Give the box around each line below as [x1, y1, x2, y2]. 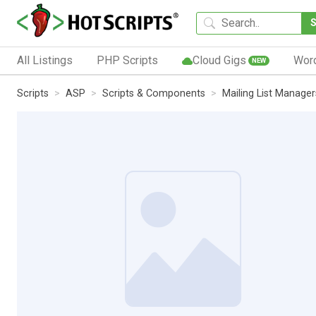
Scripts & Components [102, 87, 205, 99]
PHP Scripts [96, 53, 158, 67]
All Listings [17, 53, 73, 67]
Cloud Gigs [192, 53, 246, 67]
